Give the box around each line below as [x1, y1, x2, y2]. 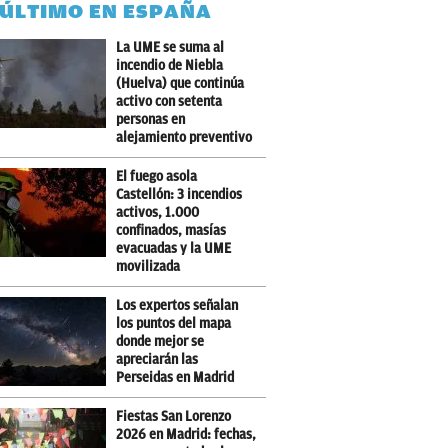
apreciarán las [116, 352, 199, 367]
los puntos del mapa [116, 316, 232, 331]
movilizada [116, 259, 181, 274]
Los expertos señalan [116, 298, 239, 313]
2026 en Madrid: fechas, [116, 427, 257, 442]
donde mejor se [116, 334, 205, 349]
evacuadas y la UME [116, 241, 232, 256]
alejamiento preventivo [116, 130, 253, 145]
